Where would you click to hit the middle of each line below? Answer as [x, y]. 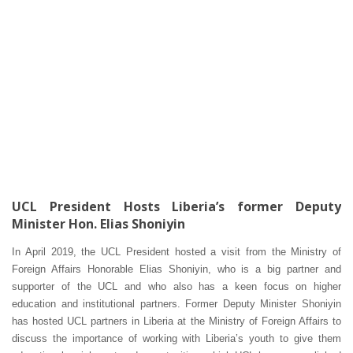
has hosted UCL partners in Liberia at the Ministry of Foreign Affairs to [176, 321]
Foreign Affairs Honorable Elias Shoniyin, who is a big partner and [176, 269]
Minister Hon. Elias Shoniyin [98, 223]
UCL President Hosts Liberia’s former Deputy [176, 206]
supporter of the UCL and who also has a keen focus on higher [176, 286]
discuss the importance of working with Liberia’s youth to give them [176, 338]
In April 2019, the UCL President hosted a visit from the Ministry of [176, 251]
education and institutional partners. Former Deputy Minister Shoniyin [176, 303]
